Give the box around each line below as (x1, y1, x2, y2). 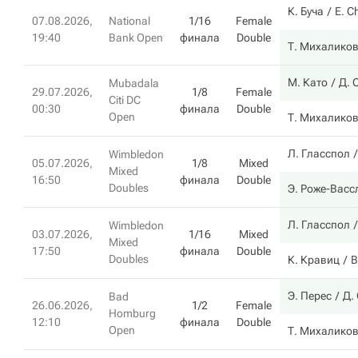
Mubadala (109, 77, 159, 89)
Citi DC (109, 93, 141, 106)
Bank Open (109, 31, 163, 44)
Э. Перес (288, 289, 332, 302)
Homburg (109, 307, 156, 320)
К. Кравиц (288, 253, 340, 266)
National (109, 14, 150, 27)
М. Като (288, 76, 328, 89)
